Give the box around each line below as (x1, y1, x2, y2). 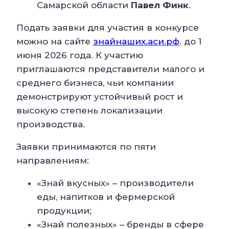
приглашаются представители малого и (16, 64, 204, 75)
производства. (16, 119, 85, 130)
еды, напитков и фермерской (37, 192, 175, 202)
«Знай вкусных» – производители (37, 178, 194, 189)
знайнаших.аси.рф (93, 36, 179, 47)
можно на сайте (16, 36, 93, 47)
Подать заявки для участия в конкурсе (16, 22, 199, 33)
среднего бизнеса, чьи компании (16, 78, 174, 88)
